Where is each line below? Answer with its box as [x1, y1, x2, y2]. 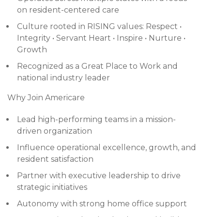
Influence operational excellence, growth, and [17, 143, 196, 152]
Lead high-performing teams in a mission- [17, 115, 176, 124]
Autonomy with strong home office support [17, 199, 187, 208]
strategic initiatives [17, 183, 87, 192]
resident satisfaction [17, 155, 93, 164]
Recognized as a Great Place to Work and [17, 62, 178, 71]
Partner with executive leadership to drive [17, 171, 181, 180]
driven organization [17, 126, 92, 136]
